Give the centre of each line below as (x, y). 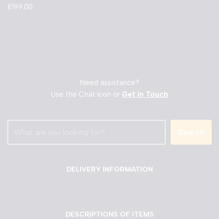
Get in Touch (145, 95)
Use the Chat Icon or (86, 95)
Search (191, 132)
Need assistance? (109, 83)
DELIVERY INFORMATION (109, 170)
